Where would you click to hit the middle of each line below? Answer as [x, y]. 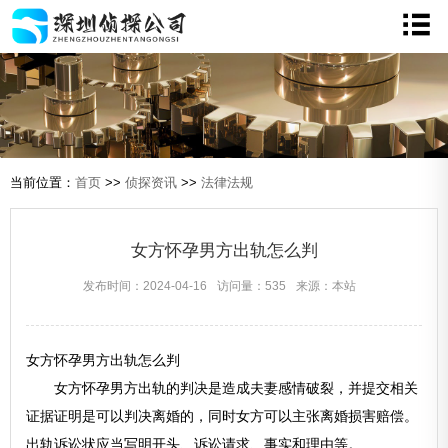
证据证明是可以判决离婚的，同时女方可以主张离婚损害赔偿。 [222, 416]
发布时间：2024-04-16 [144, 286]
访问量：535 [251, 286]
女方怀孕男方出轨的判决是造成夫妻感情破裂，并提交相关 [222, 388]
